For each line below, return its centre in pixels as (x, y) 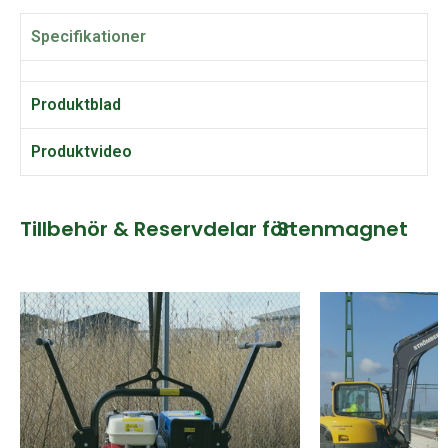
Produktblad (76, 105)
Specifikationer (88, 37)
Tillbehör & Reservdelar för (155, 229)
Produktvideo (81, 152)
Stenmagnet (342, 229)
